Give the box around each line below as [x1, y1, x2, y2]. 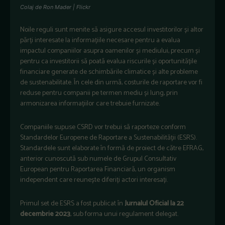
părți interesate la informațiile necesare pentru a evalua [20, 34, 180, 46]
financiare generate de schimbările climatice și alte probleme [20, 66, 198, 78]
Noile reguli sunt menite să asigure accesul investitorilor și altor [20, 24, 203, 36]
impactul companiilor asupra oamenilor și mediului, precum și [20, 45, 200, 57]
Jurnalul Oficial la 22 [125, 197, 184, 209]
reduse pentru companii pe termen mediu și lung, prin [20, 87, 178, 99]
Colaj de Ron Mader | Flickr [20, 3, 90, 11]
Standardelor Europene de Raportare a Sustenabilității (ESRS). [20, 132, 197, 144]
